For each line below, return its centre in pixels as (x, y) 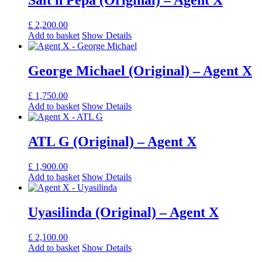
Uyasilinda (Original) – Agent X (123, 212)
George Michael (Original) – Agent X (140, 71)
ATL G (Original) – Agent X (112, 141)
